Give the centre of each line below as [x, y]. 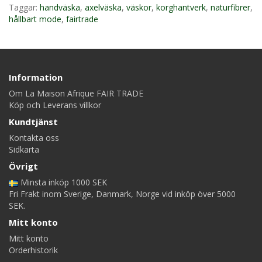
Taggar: [24, 7]
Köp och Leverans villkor [55, 105]
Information [36, 77]
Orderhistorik [33, 250]
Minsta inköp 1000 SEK [63, 182]
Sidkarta [24, 149]
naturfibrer [230, 7]
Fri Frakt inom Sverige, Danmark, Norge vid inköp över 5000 [122, 194]
